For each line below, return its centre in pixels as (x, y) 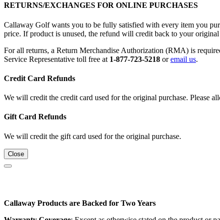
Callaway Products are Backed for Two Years (80, 203)
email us (183, 59)
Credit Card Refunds (40, 78)
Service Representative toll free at (57, 59)
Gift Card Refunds (35, 117)
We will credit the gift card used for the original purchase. (93, 136)
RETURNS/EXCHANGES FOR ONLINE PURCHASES (101, 5)
